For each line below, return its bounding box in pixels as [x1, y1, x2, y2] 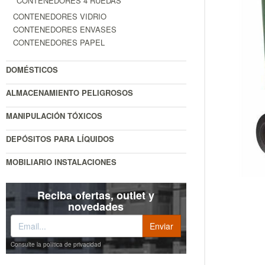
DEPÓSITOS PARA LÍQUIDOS [6, 133, 114, 145]
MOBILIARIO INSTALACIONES [6, 156, 117, 168]
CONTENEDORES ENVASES [13, 24, 117, 35]
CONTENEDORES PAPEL [13, 37, 105, 49]
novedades [68, 199, 124, 215]
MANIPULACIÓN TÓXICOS [6, 110, 102, 122]
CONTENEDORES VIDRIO [13, 11, 106, 22]
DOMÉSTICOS [6, 64, 58, 76]
